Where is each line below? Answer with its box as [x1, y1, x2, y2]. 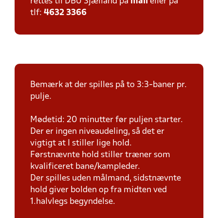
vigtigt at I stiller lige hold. [30, 139, 134, 147]
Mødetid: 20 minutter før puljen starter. [30, 116, 183, 124]
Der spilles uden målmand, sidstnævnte [30, 174, 181, 182]
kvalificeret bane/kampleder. [30, 163, 140, 171]
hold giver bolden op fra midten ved [30, 186, 167, 194]
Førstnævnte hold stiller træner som [30, 151, 170, 159]
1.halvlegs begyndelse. [30, 198, 117, 206]
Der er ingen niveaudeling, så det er [30, 127, 164, 136]
